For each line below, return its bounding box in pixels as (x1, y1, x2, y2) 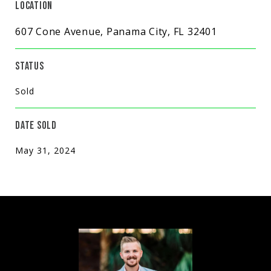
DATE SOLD (15, 119, 57, 132)
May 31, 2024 (15, 144, 76, 156)
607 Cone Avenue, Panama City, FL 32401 (15, 24, 217, 38)
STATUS (15, 59, 44, 73)
